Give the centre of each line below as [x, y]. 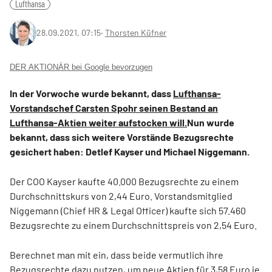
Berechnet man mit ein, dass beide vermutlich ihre [117, 255]
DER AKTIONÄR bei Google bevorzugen [81, 67]
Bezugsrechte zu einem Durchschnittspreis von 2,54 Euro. [133, 225]
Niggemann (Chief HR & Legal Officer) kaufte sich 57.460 [128, 210]
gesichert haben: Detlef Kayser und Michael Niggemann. [130, 151]
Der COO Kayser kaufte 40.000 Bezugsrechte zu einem [124, 181]
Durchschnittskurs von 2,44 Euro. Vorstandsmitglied [121, 196]
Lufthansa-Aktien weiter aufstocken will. [98, 122]
